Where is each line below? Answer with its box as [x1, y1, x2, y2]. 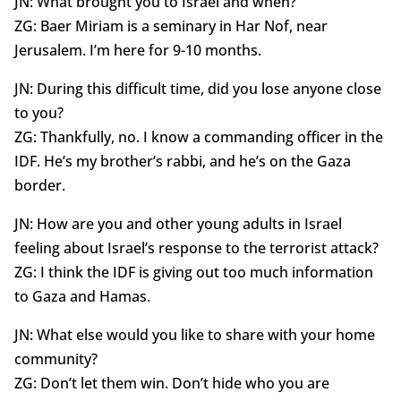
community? [13, 349, 98, 370]
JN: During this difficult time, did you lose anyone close [13, 79, 381, 99]
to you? [13, 103, 64, 124]
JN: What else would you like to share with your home [13, 325, 375, 346]
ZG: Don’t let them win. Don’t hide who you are [13, 373, 329, 394]
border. [13, 175, 65, 196]
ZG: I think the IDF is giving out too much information [13, 262, 373, 283]
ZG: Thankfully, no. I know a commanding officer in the [13, 127, 383, 148]
